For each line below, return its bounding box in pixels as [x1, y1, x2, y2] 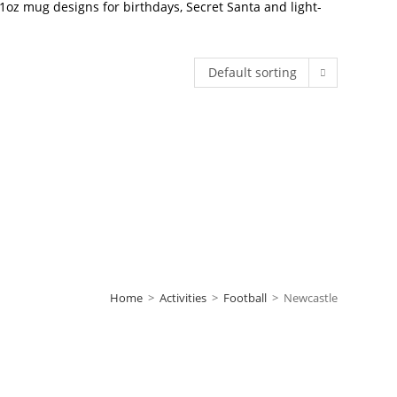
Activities [159, 290, 206, 307]
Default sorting [207, 64, 297, 81]
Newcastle [283, 290, 338, 307]
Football [222, 290, 267, 307]
